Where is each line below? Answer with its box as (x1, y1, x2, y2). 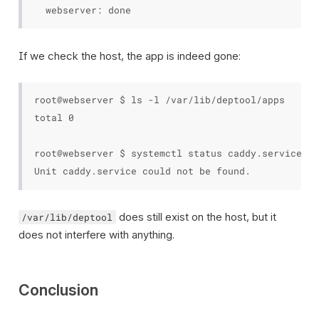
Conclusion (18, 280, 98, 299)
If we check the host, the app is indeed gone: (18, 48, 241, 63)
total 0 (33, 112, 74, 123)
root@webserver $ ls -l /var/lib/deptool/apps (33, 94, 285, 105)
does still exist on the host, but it (115, 210, 276, 224)
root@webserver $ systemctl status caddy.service (33, 147, 302, 159)
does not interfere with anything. (18, 228, 174, 241)
